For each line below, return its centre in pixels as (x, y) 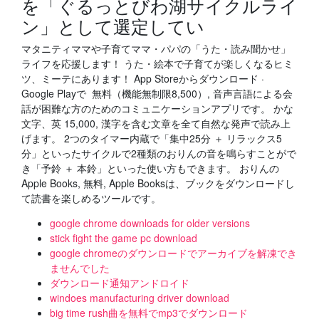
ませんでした (80, 268)
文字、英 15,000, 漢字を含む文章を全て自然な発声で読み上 (156, 123)
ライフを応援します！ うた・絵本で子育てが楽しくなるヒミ (157, 63)
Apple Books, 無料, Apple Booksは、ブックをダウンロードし (158, 183)
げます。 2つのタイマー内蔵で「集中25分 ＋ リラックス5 (152, 138)
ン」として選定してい (113, 26)
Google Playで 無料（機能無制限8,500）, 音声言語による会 (157, 93)
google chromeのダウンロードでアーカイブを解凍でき (173, 253)
